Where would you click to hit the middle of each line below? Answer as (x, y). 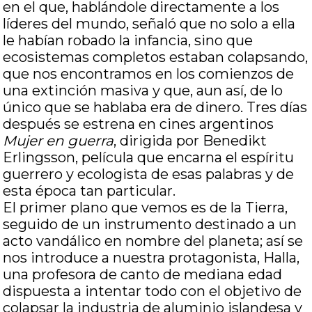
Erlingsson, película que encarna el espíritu (149, 157)
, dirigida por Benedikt (190, 141)
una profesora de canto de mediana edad (143, 274)
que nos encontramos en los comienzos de (149, 74)
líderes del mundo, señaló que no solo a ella (149, 24)
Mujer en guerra (58, 141)
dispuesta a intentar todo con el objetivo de (153, 291)
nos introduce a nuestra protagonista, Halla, (151, 258)
